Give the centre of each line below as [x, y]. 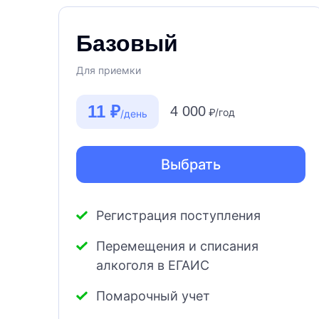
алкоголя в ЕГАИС [153, 266]
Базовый [127, 44]
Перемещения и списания [177, 246]
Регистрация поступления [178, 216]
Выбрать [191, 165]
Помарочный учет [153, 296]
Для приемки [109, 70]
